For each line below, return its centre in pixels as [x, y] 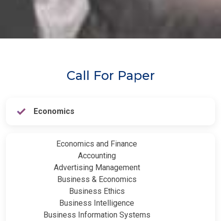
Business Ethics [97, 191]
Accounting [97, 155]
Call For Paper [110, 75]
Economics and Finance [97, 144]
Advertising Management [97, 167]
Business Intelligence [97, 203]
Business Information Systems [97, 215]
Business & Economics [97, 179]
